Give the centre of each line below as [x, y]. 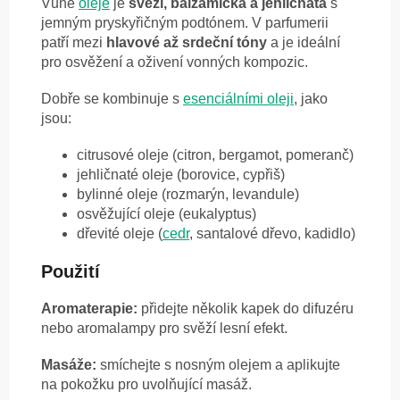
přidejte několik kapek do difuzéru [246, 309]
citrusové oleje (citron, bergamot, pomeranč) [215, 155]
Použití [71, 272]
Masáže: [69, 365]
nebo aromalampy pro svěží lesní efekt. [164, 329]
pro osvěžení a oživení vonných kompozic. [175, 62]
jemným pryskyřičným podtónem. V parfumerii [185, 23]
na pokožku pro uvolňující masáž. [146, 385]
